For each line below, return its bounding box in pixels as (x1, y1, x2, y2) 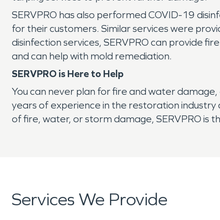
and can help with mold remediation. (12, 50, 176, 62)
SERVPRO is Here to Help (12, 68, 124, 80)
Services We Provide (12, 189, 167, 210)
